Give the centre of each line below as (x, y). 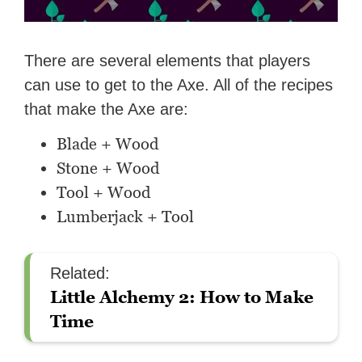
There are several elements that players (168, 61)
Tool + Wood (104, 193)
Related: (80, 274)
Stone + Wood (108, 168)
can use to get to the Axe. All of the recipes (179, 85)
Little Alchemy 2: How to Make (182, 297)
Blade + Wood (108, 144)
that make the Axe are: (107, 109)
